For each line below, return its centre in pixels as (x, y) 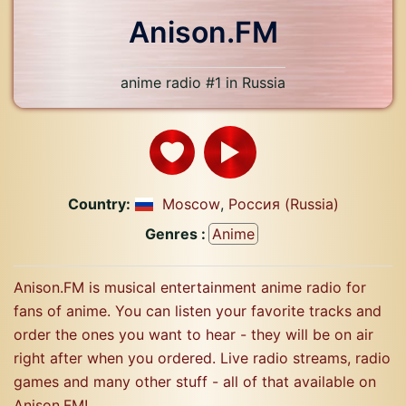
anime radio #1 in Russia (203, 82)
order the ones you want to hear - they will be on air (193, 334)
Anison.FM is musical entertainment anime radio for (190, 287)
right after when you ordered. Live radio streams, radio (202, 358)
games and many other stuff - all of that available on (195, 382)
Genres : (175, 234)
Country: (99, 204)
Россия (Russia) (283, 204)
